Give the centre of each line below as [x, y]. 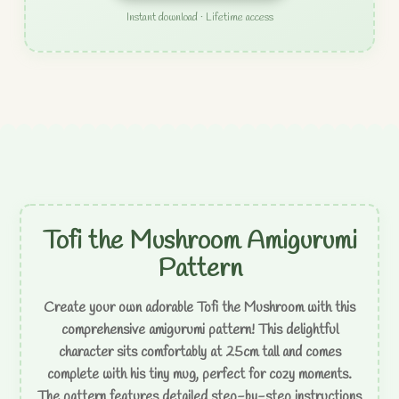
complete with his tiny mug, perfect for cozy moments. [199, 375]
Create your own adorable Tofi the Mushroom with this [199, 308]
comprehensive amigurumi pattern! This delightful [199, 330]
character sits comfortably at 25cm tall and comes [199, 353]
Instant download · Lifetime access [199, 18]
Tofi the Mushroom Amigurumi [199, 242]
